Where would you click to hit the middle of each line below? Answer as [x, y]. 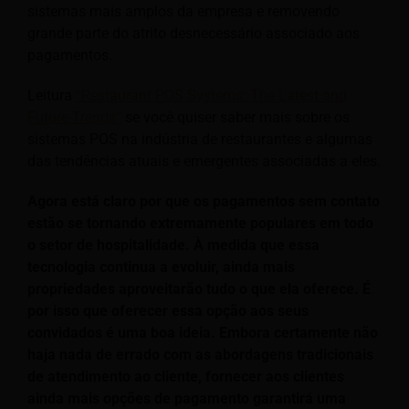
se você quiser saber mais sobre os [236, 117]
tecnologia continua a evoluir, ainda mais [161, 267]
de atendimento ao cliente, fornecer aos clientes [186, 376]
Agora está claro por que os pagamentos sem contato [204, 201]
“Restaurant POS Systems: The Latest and [211, 95]
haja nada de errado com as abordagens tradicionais [200, 354]
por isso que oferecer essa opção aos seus [168, 310]
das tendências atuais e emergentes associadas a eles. [204, 161]
